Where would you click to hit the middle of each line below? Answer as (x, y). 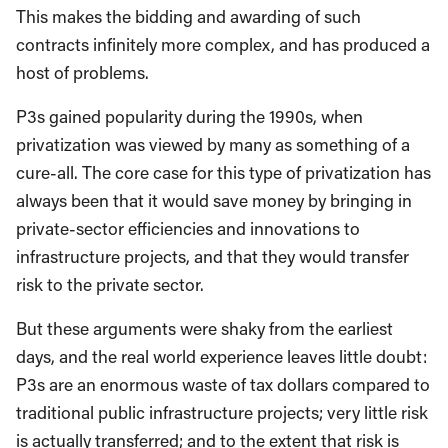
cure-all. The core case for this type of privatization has (223, 172)
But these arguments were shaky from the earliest (204, 328)
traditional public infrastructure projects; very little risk (222, 412)
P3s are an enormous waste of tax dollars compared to (223, 384)
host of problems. (82, 72)
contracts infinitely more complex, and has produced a (223, 44)
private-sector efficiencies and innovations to (188, 228)
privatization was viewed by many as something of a (213, 144)
